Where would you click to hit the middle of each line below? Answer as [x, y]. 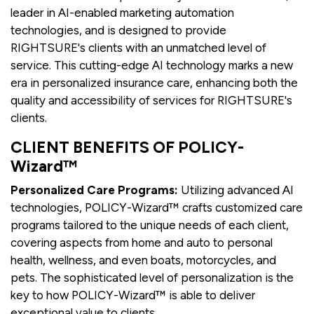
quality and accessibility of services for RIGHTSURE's [151, 101]
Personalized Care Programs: [94, 190]
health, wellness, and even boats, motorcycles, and [143, 260]
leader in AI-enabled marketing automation [122, 13]
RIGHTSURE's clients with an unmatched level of [138, 48]
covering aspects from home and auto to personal [142, 243]
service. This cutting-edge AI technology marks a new [152, 66]
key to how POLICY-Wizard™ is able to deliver [133, 295]
